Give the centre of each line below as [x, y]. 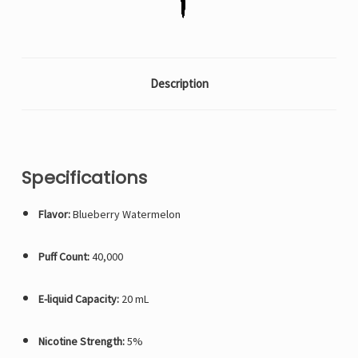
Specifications [85, 178]
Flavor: [54, 215]
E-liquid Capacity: [78, 299]
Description [179, 84]
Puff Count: [64, 257]
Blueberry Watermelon [125, 215]
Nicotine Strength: [81, 342]
